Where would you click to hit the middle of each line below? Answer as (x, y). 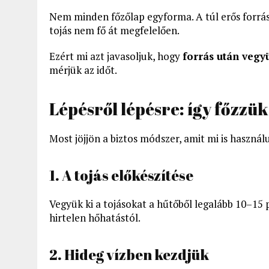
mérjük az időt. (83, 70)
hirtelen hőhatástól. (95, 217)
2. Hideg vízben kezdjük (129, 254)
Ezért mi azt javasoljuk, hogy (116, 56)
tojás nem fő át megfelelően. (114, 30)
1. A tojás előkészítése (121, 175)
